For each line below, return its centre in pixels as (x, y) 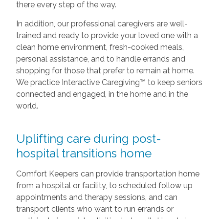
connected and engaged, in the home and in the (102, 94)
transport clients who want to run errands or (95, 209)
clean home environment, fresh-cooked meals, (100, 47)
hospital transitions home (84, 153)
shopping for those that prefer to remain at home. (105, 70)
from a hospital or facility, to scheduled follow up (104, 185)
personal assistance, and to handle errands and (100, 59)
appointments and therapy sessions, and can (97, 197)
